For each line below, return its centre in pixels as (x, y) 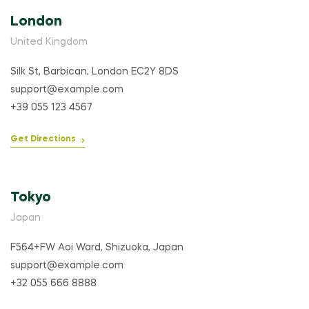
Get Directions (43, 140)
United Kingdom (49, 42)
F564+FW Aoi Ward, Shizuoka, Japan (97, 248)
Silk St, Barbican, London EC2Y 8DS (94, 72)
